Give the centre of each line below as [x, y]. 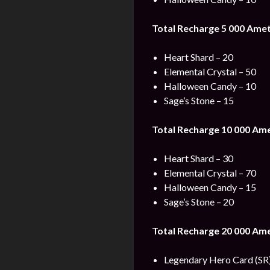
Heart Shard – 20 [199, 57]
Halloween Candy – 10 [210, 86]
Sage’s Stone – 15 [199, 100]
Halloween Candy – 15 [210, 187]
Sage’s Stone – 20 [199, 202]
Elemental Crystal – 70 [210, 173]
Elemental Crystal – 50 [210, 71]
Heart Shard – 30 [199, 158]
